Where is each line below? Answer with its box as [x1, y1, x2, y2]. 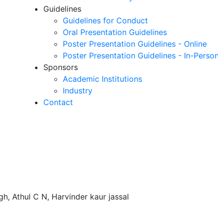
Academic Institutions [63, 74, 142, 84]
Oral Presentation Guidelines [63, 27, 167, 37]
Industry [63, 86, 92, 95]
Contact [43, 97, 73, 107]
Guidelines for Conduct [63, 16, 148, 25]
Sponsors [43, 62, 78, 72]
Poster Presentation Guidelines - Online [63, 39, 207, 49]
